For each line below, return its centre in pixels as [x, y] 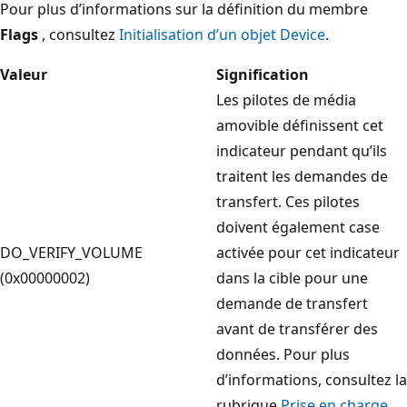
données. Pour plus [283, 354]
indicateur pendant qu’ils [302, 150]
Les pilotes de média [286, 99]
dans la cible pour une [292, 278]
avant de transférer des [297, 328]
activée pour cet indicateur [308, 252]
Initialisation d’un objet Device [222, 34]
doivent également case [298, 227]
